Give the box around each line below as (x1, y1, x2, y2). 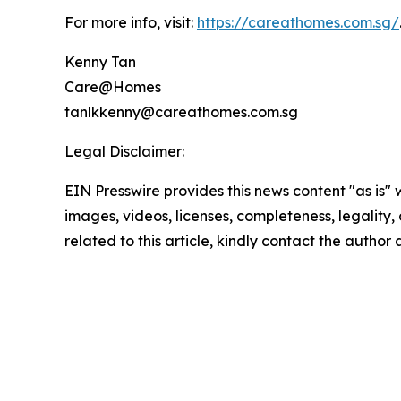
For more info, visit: (64, 13, 197, 31)
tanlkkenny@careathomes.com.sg (64, 102, 298, 121)
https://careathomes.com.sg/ (197, 13, 399, 31)
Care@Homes (64, 77, 161, 96)
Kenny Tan (64, 52, 136, 71)
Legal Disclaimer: (64, 141, 184, 160)
